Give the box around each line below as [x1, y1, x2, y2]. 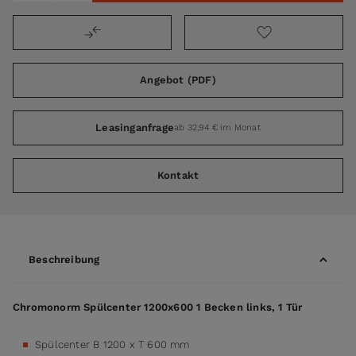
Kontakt [157, 169, 199, 182]
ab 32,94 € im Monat [174, 122, 261, 133]
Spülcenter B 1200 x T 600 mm [35, 338, 190, 350]
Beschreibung [29, 253, 100, 266]
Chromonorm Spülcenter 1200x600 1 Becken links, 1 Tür [13, 300, 303, 313]
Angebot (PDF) [140, 74, 216, 87]
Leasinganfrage [95, 122, 174, 134]
